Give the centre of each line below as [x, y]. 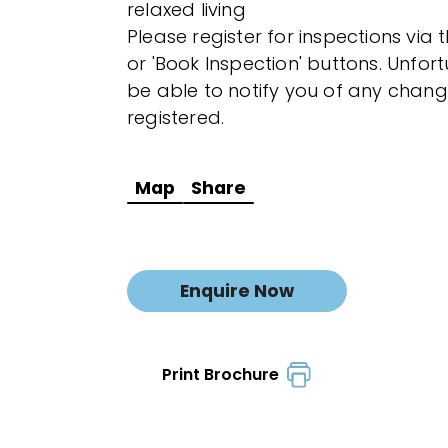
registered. [176, 117]
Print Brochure [224, 375]
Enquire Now [237, 290]
